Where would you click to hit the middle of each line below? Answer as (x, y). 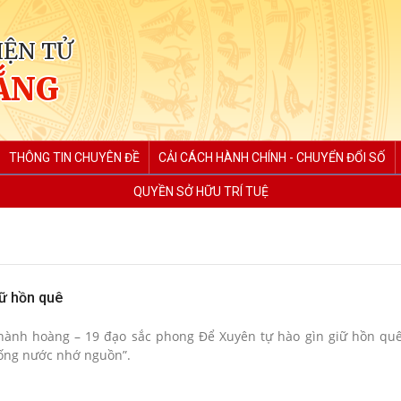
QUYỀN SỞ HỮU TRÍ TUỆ (201, 192)
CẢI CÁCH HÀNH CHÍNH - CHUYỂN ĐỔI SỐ (272, 158)
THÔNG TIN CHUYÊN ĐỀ (74, 158)
